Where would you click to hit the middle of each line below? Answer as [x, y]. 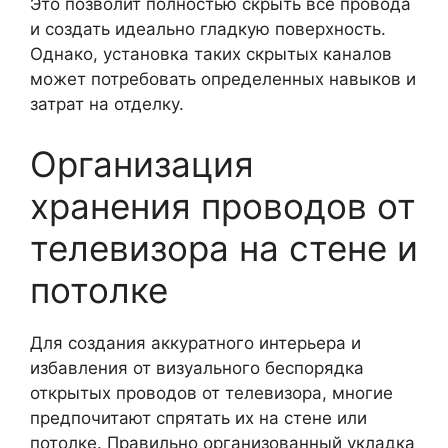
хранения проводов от [223, 205]
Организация [142, 163]
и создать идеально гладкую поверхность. [208, 29]
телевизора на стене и [224, 247]
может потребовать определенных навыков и [223, 79]
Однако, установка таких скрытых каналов [211, 54]
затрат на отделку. [107, 104]
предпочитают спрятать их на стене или [198, 417]
